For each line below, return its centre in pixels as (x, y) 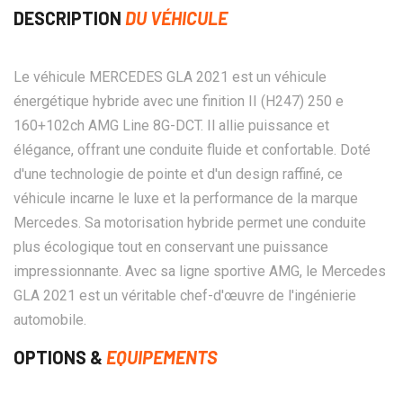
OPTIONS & (60, 357)
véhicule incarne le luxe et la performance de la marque (186, 198)
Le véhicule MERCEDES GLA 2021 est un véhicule (170, 76)
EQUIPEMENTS (162, 357)
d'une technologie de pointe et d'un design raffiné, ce (178, 174)
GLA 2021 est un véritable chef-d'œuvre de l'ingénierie (185, 295)
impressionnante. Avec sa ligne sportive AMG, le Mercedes (200, 271)
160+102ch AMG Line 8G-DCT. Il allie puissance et (171, 125)
